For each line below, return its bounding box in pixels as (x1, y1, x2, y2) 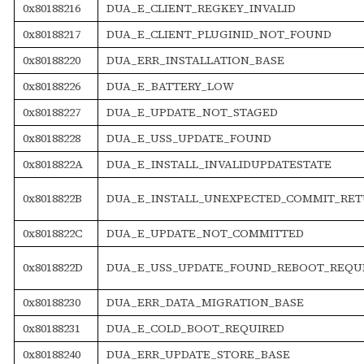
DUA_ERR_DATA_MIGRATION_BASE (106, 293, 304, 310)
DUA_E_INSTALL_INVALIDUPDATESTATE (106, 155, 331, 172)
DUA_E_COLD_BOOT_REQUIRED (106, 319, 284, 336)
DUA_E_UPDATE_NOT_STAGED (106, 103, 278, 120)
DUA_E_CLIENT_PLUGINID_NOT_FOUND (106, 25, 331, 42)
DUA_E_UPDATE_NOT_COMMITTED (106, 224, 304, 241)
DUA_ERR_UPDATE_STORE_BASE (106, 345, 290, 362)
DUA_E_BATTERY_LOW (106, 77, 234, 94)
